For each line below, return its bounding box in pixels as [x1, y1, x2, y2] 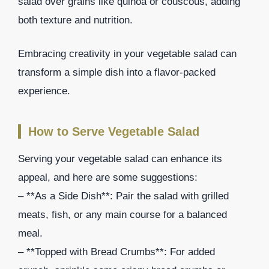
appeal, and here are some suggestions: [18, 172, 198, 184]
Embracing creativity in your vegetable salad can [18, 48, 237, 60]
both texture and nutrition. [18, 14, 133, 26]
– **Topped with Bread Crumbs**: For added [18, 246, 215, 258]
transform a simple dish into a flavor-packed [18, 67, 216, 79]
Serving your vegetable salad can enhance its [18, 153, 222, 165]
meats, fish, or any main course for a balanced [18, 209, 227, 221]
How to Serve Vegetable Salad [28, 125, 199, 139]
